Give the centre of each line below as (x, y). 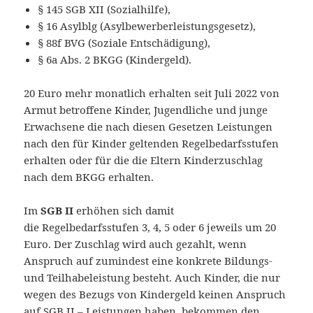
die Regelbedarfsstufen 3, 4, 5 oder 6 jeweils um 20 (150, 227)
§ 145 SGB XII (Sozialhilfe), (104, 9)
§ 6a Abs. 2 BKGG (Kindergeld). (115, 59)
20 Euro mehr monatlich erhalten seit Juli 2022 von (152, 93)
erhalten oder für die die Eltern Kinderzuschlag (144, 160)
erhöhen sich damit (124, 210)
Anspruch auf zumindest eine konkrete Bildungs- (148, 260)
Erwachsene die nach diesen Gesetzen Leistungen (148, 126)
